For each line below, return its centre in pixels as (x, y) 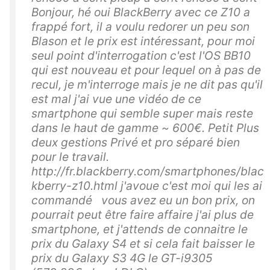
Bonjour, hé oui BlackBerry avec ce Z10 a (141, 12)
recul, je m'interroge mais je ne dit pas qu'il (147, 85)
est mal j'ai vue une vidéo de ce (116, 99)
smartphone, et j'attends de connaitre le (140, 229)
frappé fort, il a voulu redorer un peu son (140, 27)
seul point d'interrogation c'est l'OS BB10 (141, 56)
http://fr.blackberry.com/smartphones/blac (148, 171)
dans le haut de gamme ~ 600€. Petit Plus (145, 128)
